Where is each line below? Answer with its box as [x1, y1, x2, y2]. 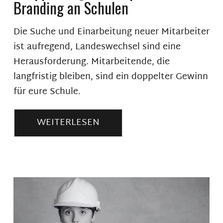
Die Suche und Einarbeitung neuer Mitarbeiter [13, 23, 210, 40]
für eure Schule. [13, 83, 81, 100]
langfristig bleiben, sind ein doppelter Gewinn [13, 68, 208, 85]
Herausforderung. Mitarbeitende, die [13, 53, 170, 70]
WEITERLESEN [36, 114, 100, 131]
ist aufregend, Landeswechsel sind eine [13, 38, 181, 55]
